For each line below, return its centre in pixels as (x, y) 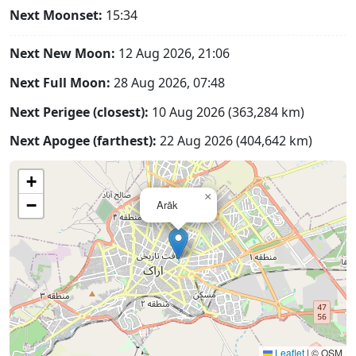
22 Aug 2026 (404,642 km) (234, 141)
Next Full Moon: (60, 82)
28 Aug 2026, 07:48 (168, 82)
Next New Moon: (62, 53)
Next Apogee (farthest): (83, 141)
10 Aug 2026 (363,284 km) (226, 112)
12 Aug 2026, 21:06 (172, 53)
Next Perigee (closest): (79, 112)
